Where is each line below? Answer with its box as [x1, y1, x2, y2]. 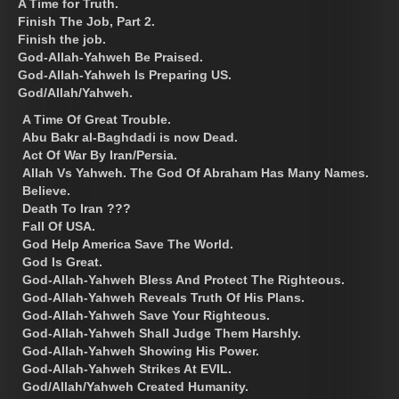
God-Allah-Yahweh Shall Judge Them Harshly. [22, 325, 301, 340]
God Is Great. [22, 254, 102, 269]
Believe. [22, 183, 70, 198]
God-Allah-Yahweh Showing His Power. [22, 343, 259, 358]
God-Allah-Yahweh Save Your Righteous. [22, 307, 270, 322]
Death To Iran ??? [22, 200, 131, 216]
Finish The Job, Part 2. [18, 13, 155, 28]
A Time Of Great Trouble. [22, 111, 171, 126]
